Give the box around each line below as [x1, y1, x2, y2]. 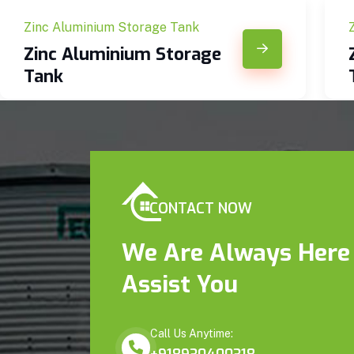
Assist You [122, 269, 238, 301]
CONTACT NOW [149, 199, 252, 219]
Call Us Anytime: [150, 327, 233, 341]
